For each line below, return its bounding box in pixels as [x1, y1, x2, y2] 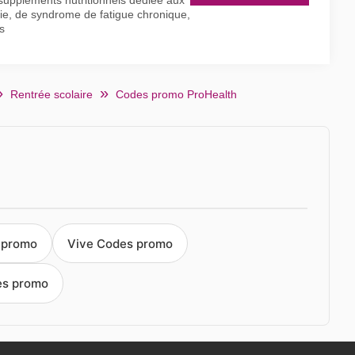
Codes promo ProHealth [116, 88, 237, 101]
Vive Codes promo [67, 235, 173, 251]
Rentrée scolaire [10, 88, 93, 101]
